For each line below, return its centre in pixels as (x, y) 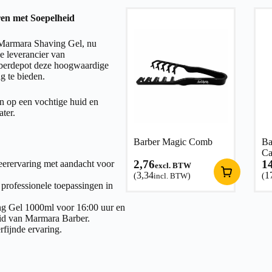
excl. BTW (173, 165)
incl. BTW (170, 175)
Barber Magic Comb (173, 141)
